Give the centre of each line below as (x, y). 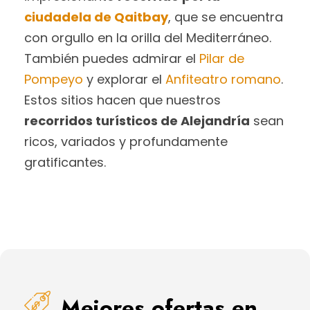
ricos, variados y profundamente (126, 141)
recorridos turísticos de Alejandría (137, 120)
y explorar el (124, 79)
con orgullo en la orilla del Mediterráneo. (148, 37)
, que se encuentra (226, 17)
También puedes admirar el (112, 58)
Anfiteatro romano (223, 79)
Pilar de (222, 58)
